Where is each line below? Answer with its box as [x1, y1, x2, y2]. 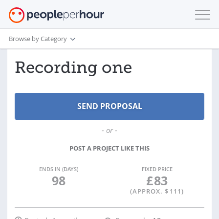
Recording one [15, 58, 132, 77]
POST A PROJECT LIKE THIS [69, 144, 150, 153]
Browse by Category [9, 34, 67, 43]
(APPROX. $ [130, 187, 169, 196]
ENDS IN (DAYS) [39, 165, 78, 173]
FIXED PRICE [141, 165, 173, 173]
